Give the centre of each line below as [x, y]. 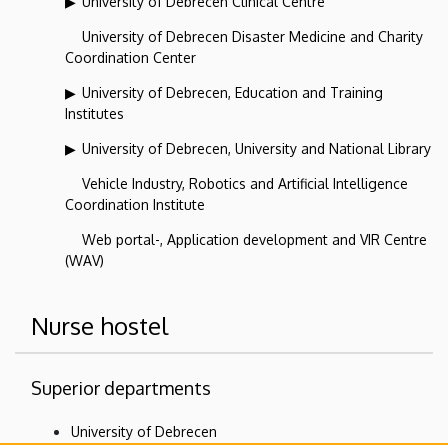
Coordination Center [130, 57]
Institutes [94, 113]
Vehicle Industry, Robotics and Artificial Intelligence [245, 183]
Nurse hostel [99, 325]
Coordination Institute [135, 204]
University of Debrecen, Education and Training [232, 92]
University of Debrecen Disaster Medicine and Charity [252, 36]
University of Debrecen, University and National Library [256, 148]
